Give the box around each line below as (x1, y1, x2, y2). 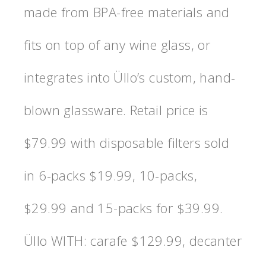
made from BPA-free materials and (24, 2, 230, 21)
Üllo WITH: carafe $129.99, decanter (24, 231, 242, 249)
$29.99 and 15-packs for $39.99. (24, 198, 223, 217)
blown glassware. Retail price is (24, 100, 208, 119)
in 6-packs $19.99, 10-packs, (24, 166, 198, 184)
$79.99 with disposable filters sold (24, 133, 229, 151)
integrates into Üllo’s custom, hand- (24, 68, 236, 86)
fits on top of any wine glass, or (24, 35, 211, 53)
